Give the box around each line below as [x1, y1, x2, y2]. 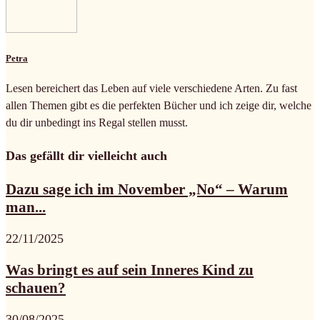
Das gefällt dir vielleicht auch [6, 148, 167, 163]
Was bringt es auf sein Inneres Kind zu [6, 261, 254, 279]
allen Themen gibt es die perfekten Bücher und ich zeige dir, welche [6, 99, 311, 111]
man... [6, 198, 46, 216]
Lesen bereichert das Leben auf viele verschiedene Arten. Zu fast [6, 81, 297, 94]
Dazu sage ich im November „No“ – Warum [6, 180, 288, 198]
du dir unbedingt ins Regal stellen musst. [6, 116, 188, 129]
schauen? [6, 279, 66, 296]
